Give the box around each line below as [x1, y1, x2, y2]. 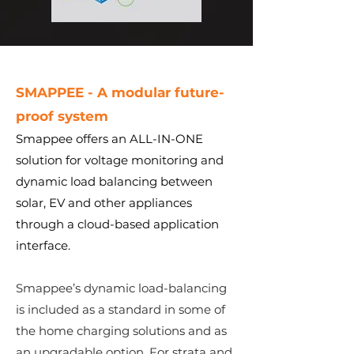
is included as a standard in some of [16, 302, 225, 317]
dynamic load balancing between [16, 174, 213, 189]
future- [175, 85, 224, 100]
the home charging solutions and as [16, 323, 227, 338]
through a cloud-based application [16, 217, 219, 232]
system [58, 108, 108, 124]
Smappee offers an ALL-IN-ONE [16, 131, 203, 146]
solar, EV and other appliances [16, 195, 192, 210]
